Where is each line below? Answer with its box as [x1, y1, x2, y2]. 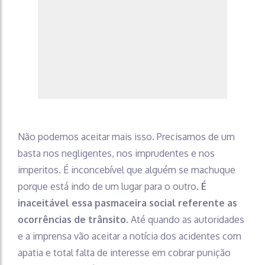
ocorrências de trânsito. [18, 214, 128, 226]
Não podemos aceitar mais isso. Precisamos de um [18, 131, 235, 143]
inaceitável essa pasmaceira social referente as [18, 197, 237, 209]
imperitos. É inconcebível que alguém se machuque [18, 164, 235, 176]
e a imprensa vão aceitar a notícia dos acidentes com [18, 230, 241, 243]
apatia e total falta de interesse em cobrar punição [18, 247, 231, 259]
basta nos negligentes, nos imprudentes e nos [18, 147, 215, 160]
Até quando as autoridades [128, 214, 244, 226]
